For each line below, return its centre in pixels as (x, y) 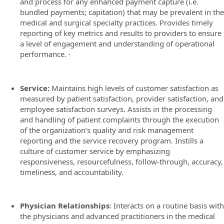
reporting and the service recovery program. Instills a (112, 140)
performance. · (45, 54)
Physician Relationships (65, 205)
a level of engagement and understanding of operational (117, 43)
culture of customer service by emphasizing (95, 151)
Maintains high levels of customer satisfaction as (134, 88)
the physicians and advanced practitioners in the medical (117, 216)
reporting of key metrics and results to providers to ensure (121, 33)
